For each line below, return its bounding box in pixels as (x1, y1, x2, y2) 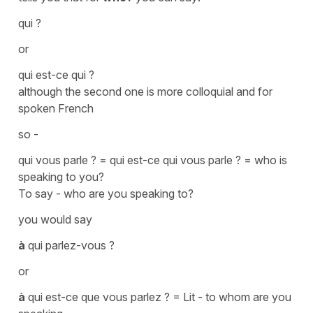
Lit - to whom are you (183, 289, 291, 304)
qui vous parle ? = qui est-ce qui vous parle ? (18, 152, 244, 167)
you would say (18, 212, 95, 226)
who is (254, 152, 287, 167)
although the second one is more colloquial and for (18, 84, 272, 99)
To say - (18, 186, 64, 201)
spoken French (18, 101, 96, 115)
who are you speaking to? (64, 186, 194, 201)
